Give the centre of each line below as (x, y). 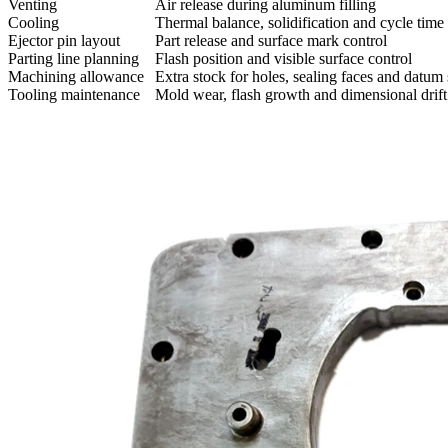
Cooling (33, 23)
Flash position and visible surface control (283, 59)
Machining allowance (76, 77)
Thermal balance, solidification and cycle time (299, 23)
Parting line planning (73, 59)
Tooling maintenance (74, 95)
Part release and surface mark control (271, 41)
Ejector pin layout (64, 41)
